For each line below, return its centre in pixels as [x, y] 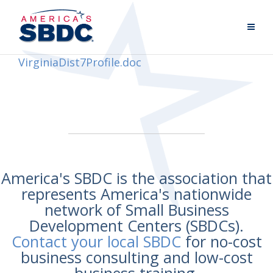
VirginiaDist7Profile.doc [80, 62]
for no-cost [221, 241]
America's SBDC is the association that [136, 178]
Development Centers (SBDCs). [136, 225]
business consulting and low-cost [136, 257]
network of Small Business [136, 210]
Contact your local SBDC [96, 241]
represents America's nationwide [136, 194]
